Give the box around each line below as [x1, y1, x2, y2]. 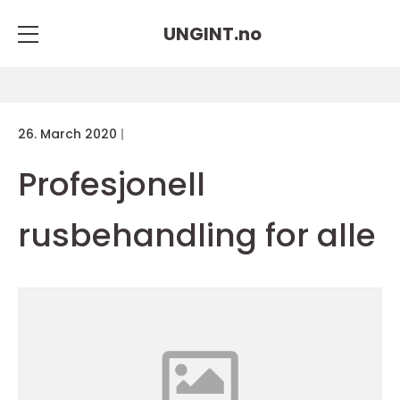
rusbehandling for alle [18, 212, 376, 258]
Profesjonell [18, 162, 205, 207]
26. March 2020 [18, 125, 117, 143]
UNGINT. [163, 21, 238, 46]
